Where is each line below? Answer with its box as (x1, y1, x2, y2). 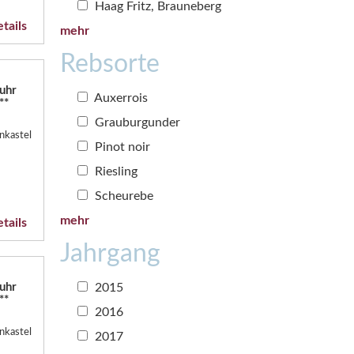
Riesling (92, 164, 137, 178)
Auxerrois (92, 91, 148, 104)
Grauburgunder (92, 115, 180, 129)
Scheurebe (92, 189, 153, 202)
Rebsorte (60, 51, 160, 77)
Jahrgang (60, 240, 160, 266)
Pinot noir (92, 140, 150, 153)
